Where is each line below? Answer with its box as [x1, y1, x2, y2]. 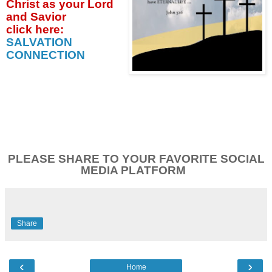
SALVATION [6, 35, 72, 49]
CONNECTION [6, 48, 85, 61]
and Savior [6, 10, 66, 23]
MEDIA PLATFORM [80, 164, 186, 177]
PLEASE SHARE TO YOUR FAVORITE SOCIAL [7, 152, 265, 166]
